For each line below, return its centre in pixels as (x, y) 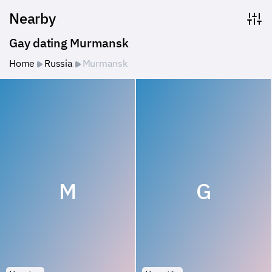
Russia (59, 63)
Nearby (32, 18)
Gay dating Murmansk (69, 43)
